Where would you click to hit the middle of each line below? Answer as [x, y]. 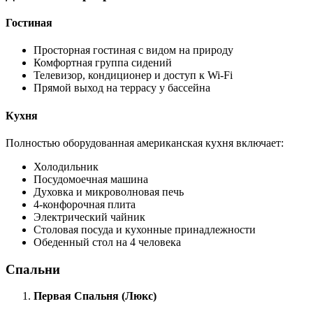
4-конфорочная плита [85, 204]
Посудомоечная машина [91, 179]
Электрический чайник [89, 217]
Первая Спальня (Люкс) [95, 296]
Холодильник [66, 167]
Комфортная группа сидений [103, 63]
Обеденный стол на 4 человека [107, 242]
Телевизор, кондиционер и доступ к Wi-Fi [133, 75]
